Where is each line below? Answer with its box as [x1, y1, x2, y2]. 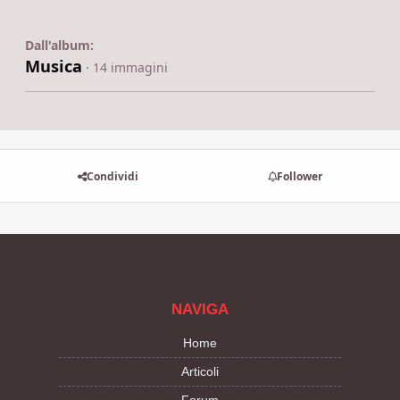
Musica [25, 55, 82, 78]
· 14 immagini [86, 59, 168, 77]
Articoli [181, 364, 219, 379]
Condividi [86, 168, 138, 184]
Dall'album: [25, 37, 94, 54]
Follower [277, 168, 323, 184]
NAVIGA [171, 301, 229, 319]
